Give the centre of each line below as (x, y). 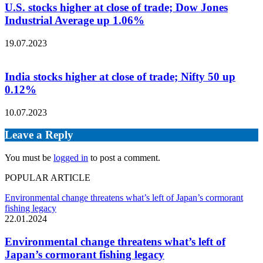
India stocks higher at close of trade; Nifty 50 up (120, 76)
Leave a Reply (39, 135)
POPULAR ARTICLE (48, 178)
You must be (29, 158)
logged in (71, 158)
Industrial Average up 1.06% (75, 21)
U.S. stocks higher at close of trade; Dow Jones (116, 8)
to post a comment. (124, 158)
